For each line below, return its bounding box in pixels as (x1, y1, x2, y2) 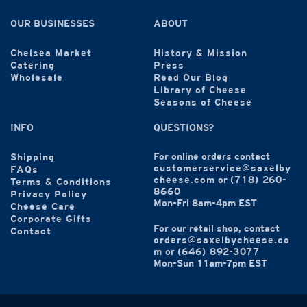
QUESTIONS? (153, 124, 214, 134)
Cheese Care (10, 203, 75, 212)
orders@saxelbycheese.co (153, 236, 290, 245)
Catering (10, 62, 55, 71)
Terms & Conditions (10, 178, 112, 188)
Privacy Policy (10, 191, 87, 200)
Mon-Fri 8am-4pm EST (153, 199, 257, 209)
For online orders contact (153, 153, 270, 162)
